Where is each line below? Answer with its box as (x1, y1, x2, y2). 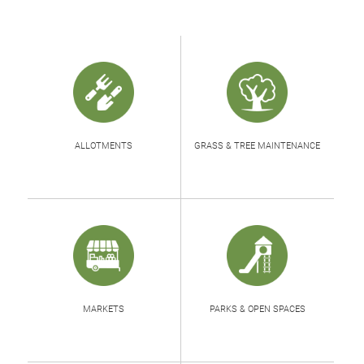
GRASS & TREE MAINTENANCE (194, 139, 321, 152)
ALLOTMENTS (75, 139, 133, 152)
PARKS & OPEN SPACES (209, 302, 305, 315)
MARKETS (83, 302, 125, 315)
